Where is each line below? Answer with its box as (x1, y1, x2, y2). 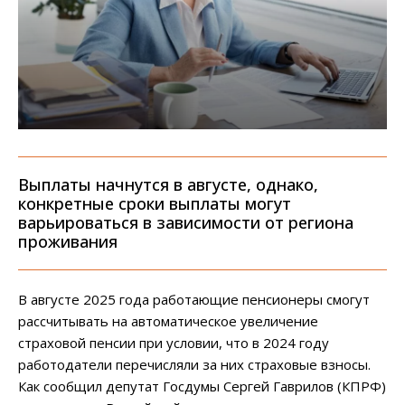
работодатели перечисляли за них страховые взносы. (18, 355, 371, 374)
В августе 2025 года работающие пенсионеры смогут (18, 290, 370, 309)
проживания (18, 231, 118, 253)
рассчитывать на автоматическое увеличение (18, 312, 318, 331)
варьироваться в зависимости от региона (18, 212, 353, 234)
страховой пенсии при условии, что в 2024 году (18, 334, 329, 353)
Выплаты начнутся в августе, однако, (18, 174, 318, 196)
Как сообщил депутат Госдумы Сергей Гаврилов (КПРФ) (18, 377, 386, 396)
